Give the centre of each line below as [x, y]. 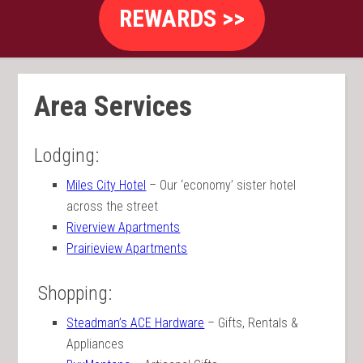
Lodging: [67, 156]
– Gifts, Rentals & [252, 323]
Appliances [96, 344]
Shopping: [73, 293]
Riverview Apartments [124, 227]
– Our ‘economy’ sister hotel [221, 185]
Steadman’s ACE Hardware [136, 323]
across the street [113, 206]
